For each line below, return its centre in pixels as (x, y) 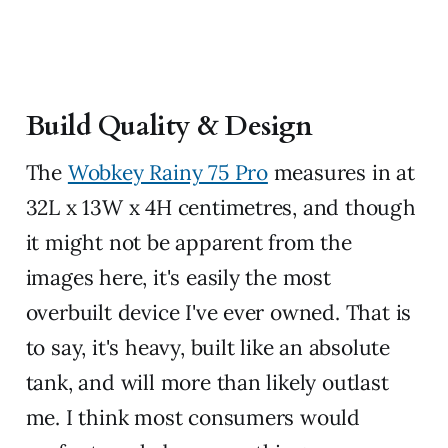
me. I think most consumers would (192, 418)
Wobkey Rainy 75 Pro (167, 173)
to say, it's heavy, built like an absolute (207, 348)
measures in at (341, 173)
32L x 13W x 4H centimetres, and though (220, 208)
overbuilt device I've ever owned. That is (218, 313)
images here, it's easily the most (178, 278)
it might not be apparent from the (188, 243)
